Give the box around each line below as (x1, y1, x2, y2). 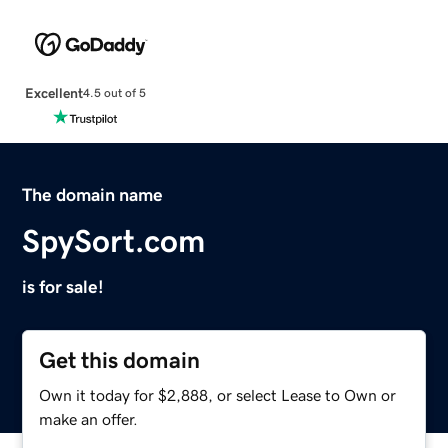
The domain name (22, 185, 164, 204)
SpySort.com (22, 224, 206, 257)
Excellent (24, 85, 83, 100)
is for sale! (22, 277, 105, 296)
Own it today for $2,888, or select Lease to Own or (39, 386, 397, 403)
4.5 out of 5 (82, 87, 146, 100)
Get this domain (39, 348, 201, 372)
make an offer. (39, 410, 139, 427)
